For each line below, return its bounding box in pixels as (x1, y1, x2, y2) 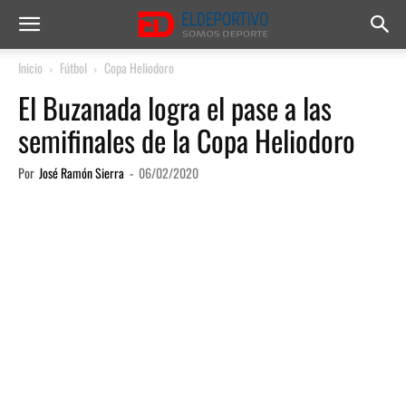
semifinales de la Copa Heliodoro (18, 119, 355, 161)
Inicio (18, 58, 43, 77)
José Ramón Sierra (39, 163, 124, 182)
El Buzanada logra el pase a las (18, 86, 332, 129)
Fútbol (60, 58, 87, 77)
